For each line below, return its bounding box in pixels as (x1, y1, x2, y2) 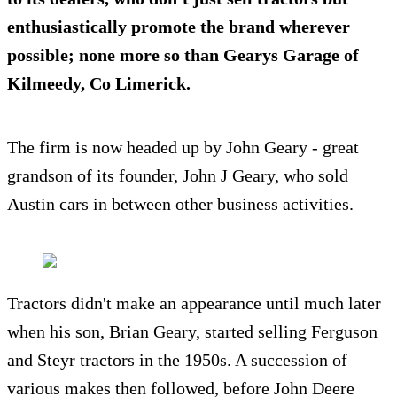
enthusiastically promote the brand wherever (7, 17, 350, 37)
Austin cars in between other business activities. (7, 194, 354, 214)
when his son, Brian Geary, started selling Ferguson (7, 322, 378, 342)
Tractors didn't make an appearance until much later (7, 293, 381, 314)
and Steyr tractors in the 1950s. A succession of (7, 350, 347, 370)
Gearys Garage (223, 45, 339, 66)
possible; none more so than (7, 45, 223, 66)
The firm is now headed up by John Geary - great (7, 137, 359, 158)
